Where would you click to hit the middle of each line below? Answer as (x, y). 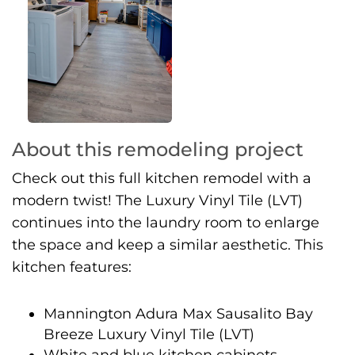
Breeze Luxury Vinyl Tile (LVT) (149, 334)
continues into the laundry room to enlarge (166, 222)
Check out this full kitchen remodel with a (162, 177)
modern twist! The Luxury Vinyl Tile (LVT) (157, 200)
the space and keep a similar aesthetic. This (168, 244)
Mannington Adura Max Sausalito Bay (178, 313)
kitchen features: (72, 266)
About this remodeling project (158, 149)
